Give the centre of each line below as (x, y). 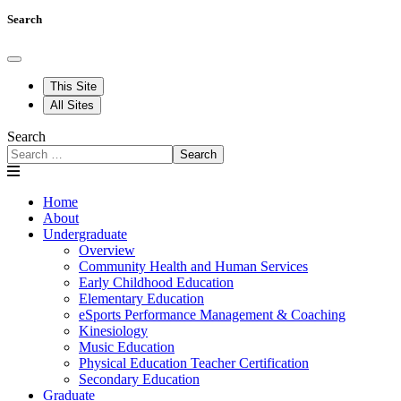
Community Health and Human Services (193, 267)
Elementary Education (141, 299)
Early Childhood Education (156, 283)
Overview (107, 251)
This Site (73, 87)
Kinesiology (113, 331)
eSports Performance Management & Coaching (212, 315)
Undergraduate (85, 235)
